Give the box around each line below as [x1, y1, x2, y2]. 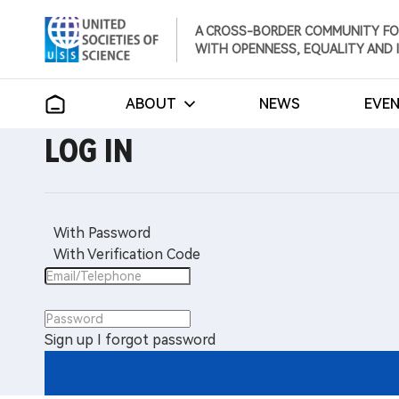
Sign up [45, 331, 94, 348]
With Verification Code [53, 246, 200, 263]
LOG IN [45, 133, 134, 170]
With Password [53, 224, 151, 241]
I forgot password [97, 331, 216, 348]
